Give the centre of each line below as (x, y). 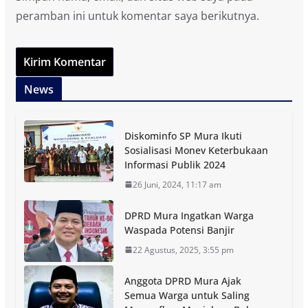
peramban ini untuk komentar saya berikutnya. (137, 15)
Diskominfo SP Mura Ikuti (183, 135)
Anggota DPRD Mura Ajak (183, 280)
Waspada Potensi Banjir (179, 230)
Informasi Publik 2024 (175, 164)
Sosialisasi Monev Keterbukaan (196, 150)
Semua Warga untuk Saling (187, 295)
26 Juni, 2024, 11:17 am (177, 184)
